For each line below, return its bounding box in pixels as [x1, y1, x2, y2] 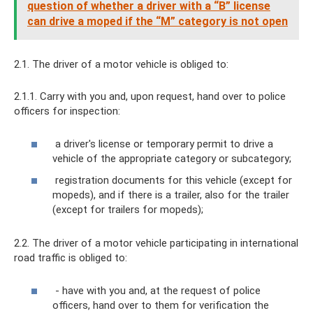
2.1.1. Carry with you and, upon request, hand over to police [14, 90, 286, 103]
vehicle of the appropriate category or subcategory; [52, 152, 291, 165]
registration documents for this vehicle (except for [52, 174, 292, 187]
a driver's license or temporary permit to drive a [52, 137, 273, 150]
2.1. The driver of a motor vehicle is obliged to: [14, 58, 228, 71]
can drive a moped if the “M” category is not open [27, 15, 288, 29]
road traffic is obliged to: [14, 252, 127, 265]
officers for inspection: [14, 105, 120, 118]
